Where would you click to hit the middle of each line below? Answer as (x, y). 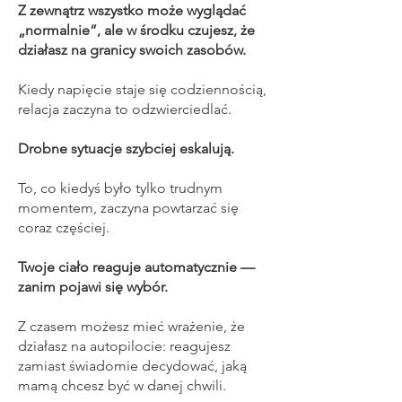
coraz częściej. (66, 227)
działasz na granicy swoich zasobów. (132, 50)
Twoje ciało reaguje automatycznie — (136, 267)
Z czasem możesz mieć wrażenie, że (131, 326)
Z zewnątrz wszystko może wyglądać (132, 10)
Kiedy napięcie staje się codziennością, (142, 89)
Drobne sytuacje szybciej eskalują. (128, 149)
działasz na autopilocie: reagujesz (124, 346)
